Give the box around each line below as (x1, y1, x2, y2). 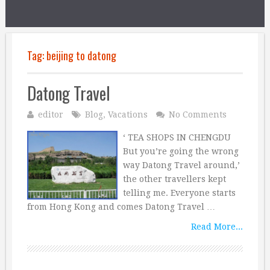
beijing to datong (46, 48, 116, 63)
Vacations (108, 110, 148, 119)
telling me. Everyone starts (122, 188, 236, 198)
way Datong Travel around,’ (122, 160, 240, 170)
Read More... (191, 222, 243, 231)
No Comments (169, 110, 227, 119)
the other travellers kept (122, 174, 226, 184)
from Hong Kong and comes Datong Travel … (27, 202, 215, 212)
